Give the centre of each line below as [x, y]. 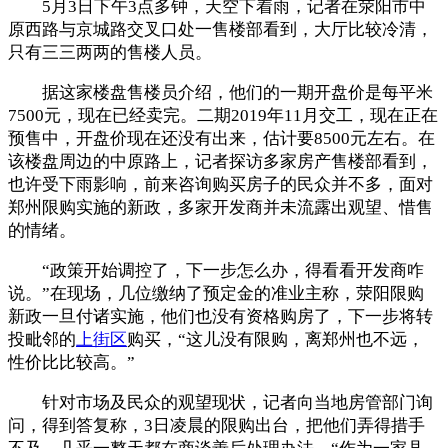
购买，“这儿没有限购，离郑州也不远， [275, 339]
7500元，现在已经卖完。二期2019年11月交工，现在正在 [223, 115]
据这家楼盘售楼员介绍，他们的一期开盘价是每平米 [220, 92]
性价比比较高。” [71, 362]
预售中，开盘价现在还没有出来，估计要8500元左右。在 [221, 138]
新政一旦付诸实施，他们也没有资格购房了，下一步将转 [220, 316]
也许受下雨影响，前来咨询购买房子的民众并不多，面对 [220, 184]
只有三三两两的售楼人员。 [110, 52]
